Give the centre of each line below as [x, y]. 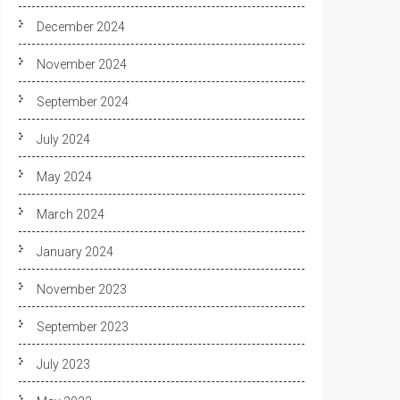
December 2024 [81, 27]
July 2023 [63, 364]
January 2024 [75, 252]
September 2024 [83, 102]
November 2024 [82, 64]
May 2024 [64, 177]
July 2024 [63, 139]
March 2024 [71, 214]
